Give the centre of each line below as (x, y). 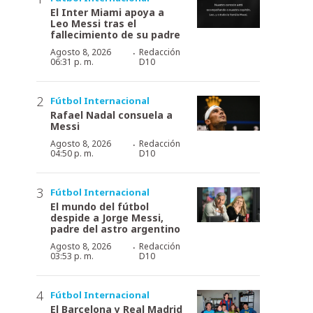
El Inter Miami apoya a (107, 12)
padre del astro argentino (115, 228)
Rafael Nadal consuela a (111, 115)
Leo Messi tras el (93, 23)
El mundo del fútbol (100, 206)
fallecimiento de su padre (115, 34)
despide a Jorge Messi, (107, 217)
